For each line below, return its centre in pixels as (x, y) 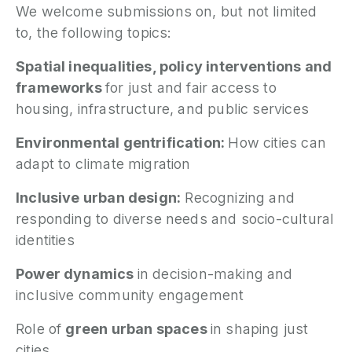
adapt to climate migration (105, 164)
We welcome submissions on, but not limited (167, 11)
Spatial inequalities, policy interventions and (174, 66)
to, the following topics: (96, 33)
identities (47, 240)
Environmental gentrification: (122, 143)
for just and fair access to (191, 88)
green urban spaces (138, 329)
